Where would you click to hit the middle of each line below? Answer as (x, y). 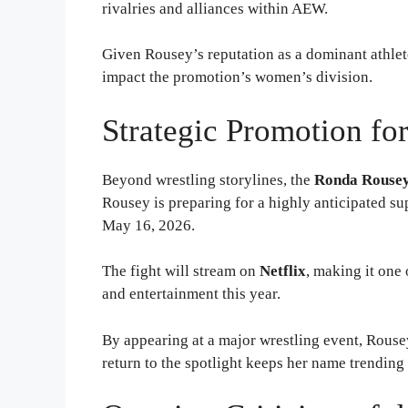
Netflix (283, 271)
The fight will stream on (181, 271)
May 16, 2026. (148, 225)
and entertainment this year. (191, 294)
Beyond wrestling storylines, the (208, 179)
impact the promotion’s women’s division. (237, 77)
